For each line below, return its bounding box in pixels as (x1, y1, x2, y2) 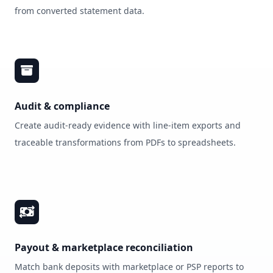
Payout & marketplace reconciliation (15, 241, 193, 254)
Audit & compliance (15, 99, 110, 113)
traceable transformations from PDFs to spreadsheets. (15, 136, 236, 148)
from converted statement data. (15, 5, 144, 16)
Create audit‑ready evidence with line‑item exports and (15, 119, 241, 131)
